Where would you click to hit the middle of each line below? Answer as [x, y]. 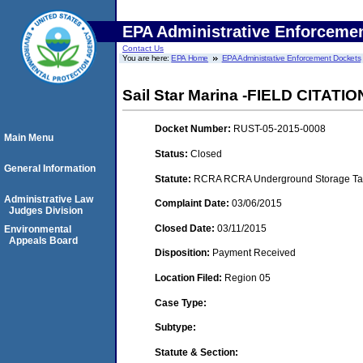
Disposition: [184, 253]
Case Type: [181, 303]
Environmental [38, 229]
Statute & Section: [196, 352]
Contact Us [143, 48]
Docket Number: [194, 129]
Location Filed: [190, 278]
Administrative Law [49, 199]
